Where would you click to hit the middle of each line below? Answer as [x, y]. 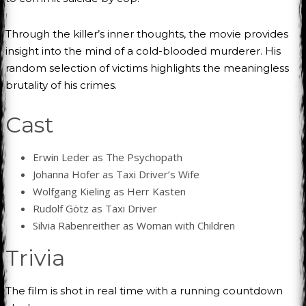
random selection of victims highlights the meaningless [147, 68]
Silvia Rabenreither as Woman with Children [134, 225]
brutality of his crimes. [61, 85]
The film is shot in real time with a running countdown [144, 290]
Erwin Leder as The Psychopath [108, 157]
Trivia [35, 258]
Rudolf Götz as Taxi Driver [95, 208]
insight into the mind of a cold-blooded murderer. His [143, 51]
